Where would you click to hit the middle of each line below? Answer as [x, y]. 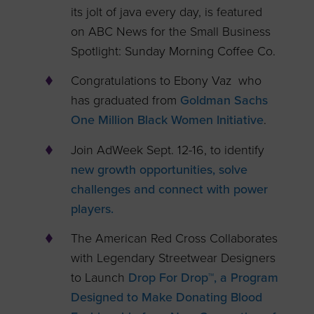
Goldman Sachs [224, 101]
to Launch [100, 277]
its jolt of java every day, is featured [167, 12]
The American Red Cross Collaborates [175, 238]
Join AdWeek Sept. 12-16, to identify [168, 150]
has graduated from [126, 101]
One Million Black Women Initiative [168, 120]
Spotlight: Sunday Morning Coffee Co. [173, 51]
